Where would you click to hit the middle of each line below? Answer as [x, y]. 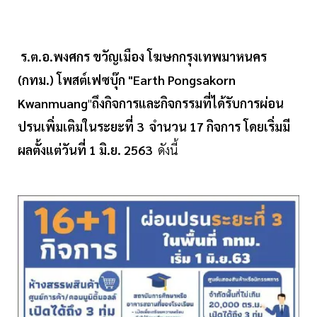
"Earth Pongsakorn [182, 80]
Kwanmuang [53, 103]
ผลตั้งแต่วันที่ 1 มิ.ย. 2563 [88, 150]
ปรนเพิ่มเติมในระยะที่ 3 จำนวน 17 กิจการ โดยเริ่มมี [154, 127]
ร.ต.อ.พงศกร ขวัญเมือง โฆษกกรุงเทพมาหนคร [144, 57]
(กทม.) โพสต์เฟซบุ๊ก [71, 80]
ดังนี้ [168, 150]
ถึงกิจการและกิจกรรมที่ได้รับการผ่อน [188, 103]
